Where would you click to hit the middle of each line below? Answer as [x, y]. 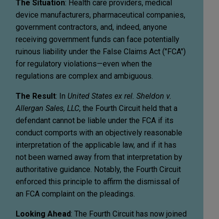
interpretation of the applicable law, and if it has [96, 145]
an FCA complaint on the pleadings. [77, 194]
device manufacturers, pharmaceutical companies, [100, 15]
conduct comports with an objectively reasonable [99, 132]
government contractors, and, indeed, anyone [91, 27]
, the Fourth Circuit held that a [128, 108]
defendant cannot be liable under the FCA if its [95, 120]
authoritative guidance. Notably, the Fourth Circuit [98, 169]
